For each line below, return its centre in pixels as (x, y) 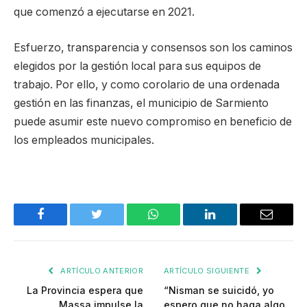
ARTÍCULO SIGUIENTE (208, 271)
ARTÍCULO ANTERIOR (101, 271)
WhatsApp (179, 224)
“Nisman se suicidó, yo (219, 291)
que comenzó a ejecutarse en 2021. (104, 12)
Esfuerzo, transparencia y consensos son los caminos (153, 47)
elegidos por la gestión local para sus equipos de (137, 66)
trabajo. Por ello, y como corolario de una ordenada (147, 84)
